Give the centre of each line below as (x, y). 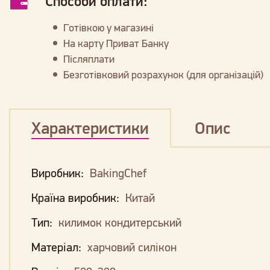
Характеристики (90, 127)
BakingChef (118, 173)
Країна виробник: (77, 197)
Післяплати (89, 59)
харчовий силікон (132, 247)
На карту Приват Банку (116, 43)
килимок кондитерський (120, 222)
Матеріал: (58, 247)
